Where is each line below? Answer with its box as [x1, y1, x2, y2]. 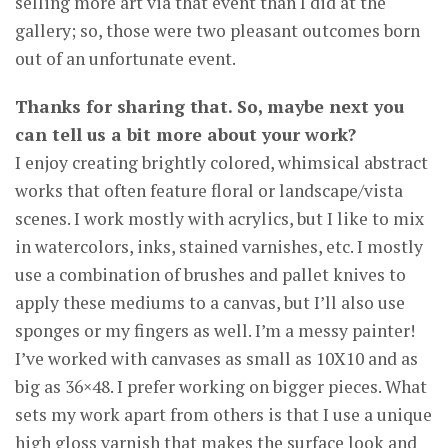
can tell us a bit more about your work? [15, 122, 356, 146]
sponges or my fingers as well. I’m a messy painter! [15, 318, 415, 342]
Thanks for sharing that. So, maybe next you [15, 94, 404, 118]
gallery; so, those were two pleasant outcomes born [15, 18, 420, 42]
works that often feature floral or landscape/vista [15, 178, 403, 202]
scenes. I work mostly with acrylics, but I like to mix [15, 206, 424, 230]
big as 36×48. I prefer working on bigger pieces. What [15, 374, 427, 398]
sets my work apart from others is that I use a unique [15, 402, 432, 426]
